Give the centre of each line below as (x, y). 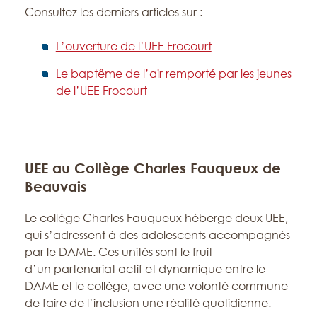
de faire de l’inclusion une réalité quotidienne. (148, 302)
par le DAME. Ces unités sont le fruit (118, 252)
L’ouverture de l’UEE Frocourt (133, 46)
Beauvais (56, 186)
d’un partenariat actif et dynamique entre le (145, 269)
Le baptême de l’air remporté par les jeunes (173, 73)
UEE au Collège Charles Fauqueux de (152, 167)
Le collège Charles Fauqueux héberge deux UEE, (156, 218)
